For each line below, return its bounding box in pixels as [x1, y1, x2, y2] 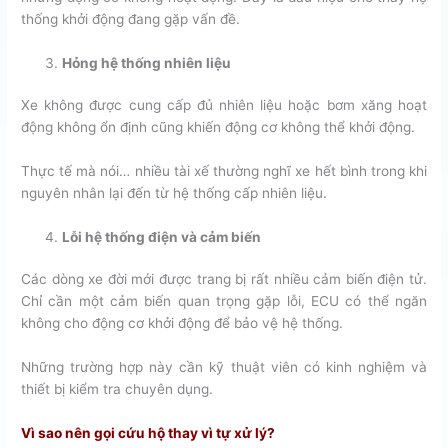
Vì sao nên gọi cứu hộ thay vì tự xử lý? [21, 425, 276, 442]
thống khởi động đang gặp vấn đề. [21, 10, 241, 27]
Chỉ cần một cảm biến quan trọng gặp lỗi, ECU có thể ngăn [21, 293, 427, 310]
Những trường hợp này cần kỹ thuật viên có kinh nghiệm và [21, 359, 427, 376]
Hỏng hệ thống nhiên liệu [62, 54, 232, 71]
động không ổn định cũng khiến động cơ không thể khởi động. [21, 119, 416, 136]
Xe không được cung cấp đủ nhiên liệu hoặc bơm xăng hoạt [21, 97, 427, 114]
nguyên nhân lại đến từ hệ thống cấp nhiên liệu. [21, 185, 328, 202]
